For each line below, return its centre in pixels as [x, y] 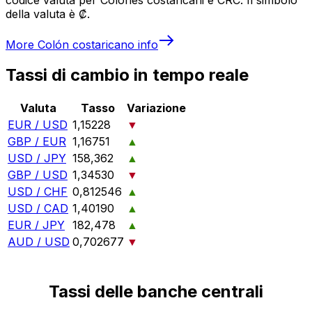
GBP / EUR [37, 142]
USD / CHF [38, 192]
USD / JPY [37, 158]
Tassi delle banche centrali [156, 292]
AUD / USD [39, 242]
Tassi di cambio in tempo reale [127, 75]
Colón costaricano [86, 44]
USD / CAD [38, 209]
